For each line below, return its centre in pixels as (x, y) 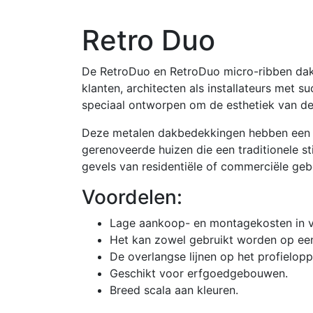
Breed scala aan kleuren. (174, 290)
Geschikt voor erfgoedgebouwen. (199, 273)
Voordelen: (132, 197)
